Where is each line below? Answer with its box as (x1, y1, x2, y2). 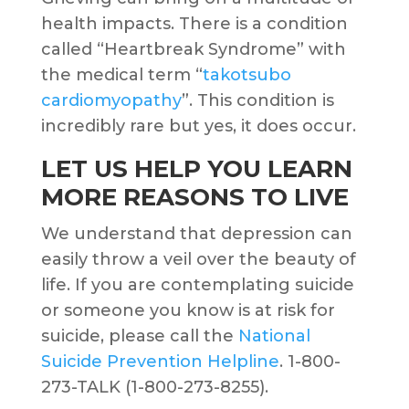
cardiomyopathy (40, 90, 182, 111)
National (237, 326, 310, 347)
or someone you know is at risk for (40, 300, 335, 321)
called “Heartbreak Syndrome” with (40, 39, 346, 60)
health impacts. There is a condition (40, 14, 348, 35)
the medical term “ (40, 65, 203, 86)
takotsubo (202, 65, 291, 86)
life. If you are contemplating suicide (40, 275, 354, 296)
